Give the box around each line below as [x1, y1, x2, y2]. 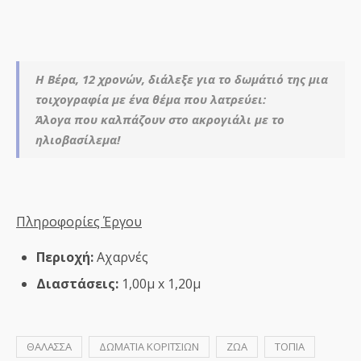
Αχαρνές [93, 247, 148, 266]
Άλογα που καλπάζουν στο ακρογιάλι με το [35, 110, 284, 127]
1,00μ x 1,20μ [118, 274, 201, 293]
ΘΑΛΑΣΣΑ [27, 338, 72, 354]
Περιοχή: [36, 247, 93, 266]
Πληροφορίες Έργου [16, 212, 142, 230]
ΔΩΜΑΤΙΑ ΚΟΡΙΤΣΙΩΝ [99, 338, 199, 354]
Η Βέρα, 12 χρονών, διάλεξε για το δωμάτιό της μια [35, 70, 328, 87]
